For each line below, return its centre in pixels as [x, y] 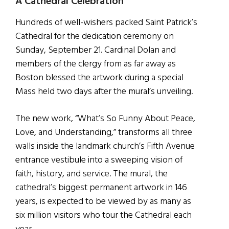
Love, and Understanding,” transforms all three [104, 132]
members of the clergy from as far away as [96, 64]
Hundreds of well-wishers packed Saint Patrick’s [106, 22]
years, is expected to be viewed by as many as [103, 201]
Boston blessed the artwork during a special [99, 78]
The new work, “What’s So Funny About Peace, [105, 119]
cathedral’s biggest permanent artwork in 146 [101, 188]
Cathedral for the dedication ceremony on [95, 36]
